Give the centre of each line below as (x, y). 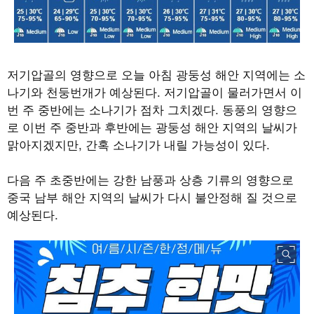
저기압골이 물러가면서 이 (233, 91)
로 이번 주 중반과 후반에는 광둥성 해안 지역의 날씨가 (152, 126)
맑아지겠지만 (43, 144)
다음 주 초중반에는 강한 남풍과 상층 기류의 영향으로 (150, 179)
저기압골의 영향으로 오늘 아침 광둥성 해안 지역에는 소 (156, 74)
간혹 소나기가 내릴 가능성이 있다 (176, 144)
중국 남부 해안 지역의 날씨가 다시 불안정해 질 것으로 (152, 196)
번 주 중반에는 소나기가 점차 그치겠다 (111, 109)
